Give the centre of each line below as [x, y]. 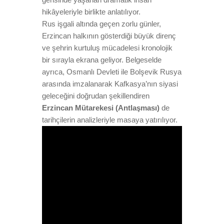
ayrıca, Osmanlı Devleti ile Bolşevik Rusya [112, 72]
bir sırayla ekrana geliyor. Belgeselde [102, 60]
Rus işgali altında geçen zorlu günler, [101, 24]
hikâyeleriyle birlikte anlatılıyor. [91, 12]
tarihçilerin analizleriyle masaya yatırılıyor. [110, 120]
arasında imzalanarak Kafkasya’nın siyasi [110, 84]
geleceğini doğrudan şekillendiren [96, 96]
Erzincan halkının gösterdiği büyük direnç [109, 36]
